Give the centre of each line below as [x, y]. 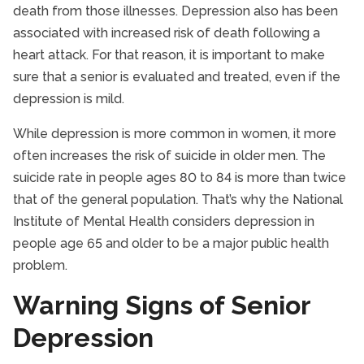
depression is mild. [69, 99]
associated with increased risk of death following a [167, 33]
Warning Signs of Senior [162, 305]
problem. [40, 265]
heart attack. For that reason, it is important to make [169, 55]
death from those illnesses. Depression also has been [175, 11]
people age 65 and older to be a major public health [171, 243]
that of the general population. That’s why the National [178, 199]
